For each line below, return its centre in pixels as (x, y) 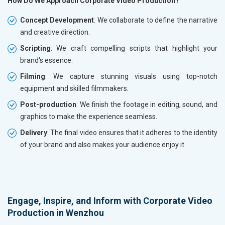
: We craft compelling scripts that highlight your (134, 48)
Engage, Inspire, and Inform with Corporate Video (110, 201)
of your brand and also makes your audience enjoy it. (103, 145)
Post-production (48, 105)
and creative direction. (55, 32)
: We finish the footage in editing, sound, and (147, 105)
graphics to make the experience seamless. (89, 117)
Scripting (35, 48)
